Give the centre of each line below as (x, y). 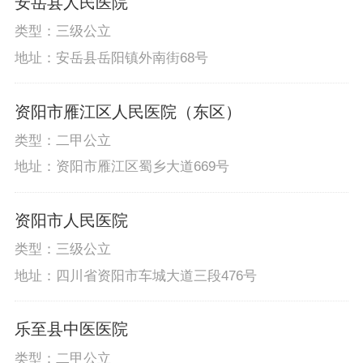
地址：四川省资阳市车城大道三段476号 (135, 275)
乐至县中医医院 (71, 329)
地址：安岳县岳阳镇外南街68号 (111, 58)
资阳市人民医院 (71, 221)
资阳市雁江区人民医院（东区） (128, 111)
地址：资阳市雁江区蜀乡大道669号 (122, 167)
